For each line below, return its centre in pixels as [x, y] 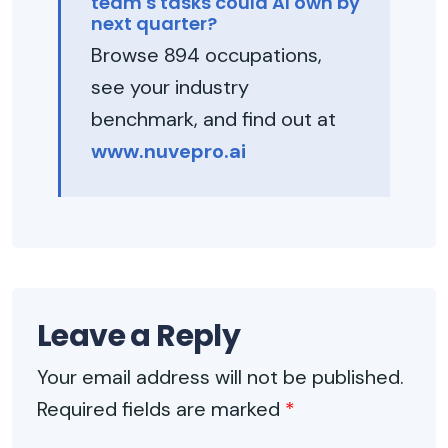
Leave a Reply [139, 336]
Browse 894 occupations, [206, 55]
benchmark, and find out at [213, 119]
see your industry [170, 87]
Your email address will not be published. [220, 377]
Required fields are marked [161, 409]
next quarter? [154, 23]
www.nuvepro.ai [168, 151]
